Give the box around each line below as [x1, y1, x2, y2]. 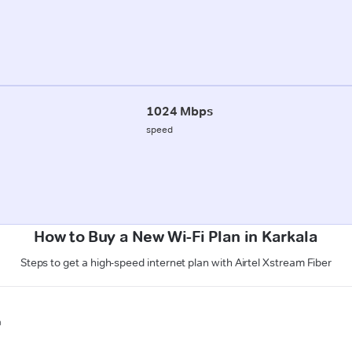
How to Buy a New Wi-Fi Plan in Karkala [34, 227, 318, 247]
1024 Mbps [146, 103, 213, 119]
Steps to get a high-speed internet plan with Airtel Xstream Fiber [20, 255, 332, 270]
